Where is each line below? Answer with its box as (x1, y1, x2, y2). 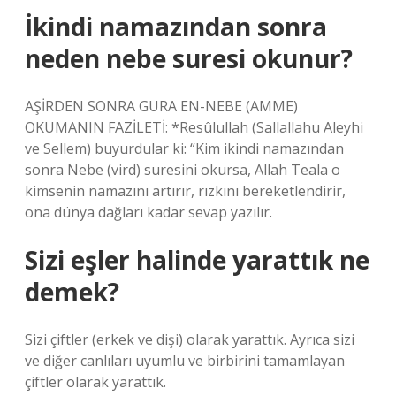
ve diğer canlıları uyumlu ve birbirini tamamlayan (25, 351, 345, 370)
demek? (25, 275, 119, 308)
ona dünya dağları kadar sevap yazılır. (25, 202, 272, 222)
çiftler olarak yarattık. (25, 372, 166, 392)
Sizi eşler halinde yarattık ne (25, 243, 369, 277)
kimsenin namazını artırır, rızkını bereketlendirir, (25, 181, 346, 201)
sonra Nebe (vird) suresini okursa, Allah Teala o (25, 160, 340, 179)
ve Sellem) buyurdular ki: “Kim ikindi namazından (25, 139, 344, 158)
